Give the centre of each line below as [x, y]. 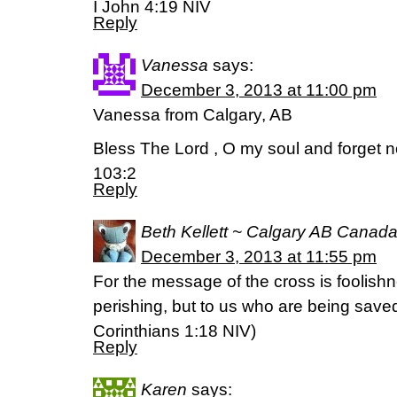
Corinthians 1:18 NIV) [175, 331]
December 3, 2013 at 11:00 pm [259, 90]
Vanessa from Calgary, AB [193, 115]
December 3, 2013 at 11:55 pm [259, 257]
